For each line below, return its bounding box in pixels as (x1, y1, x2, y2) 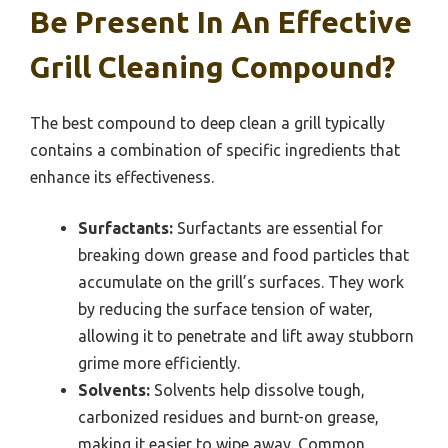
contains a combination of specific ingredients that (30, 141, 400, 160)
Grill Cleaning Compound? (30, 50, 395, 85)
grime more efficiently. (78, 354, 240, 373)
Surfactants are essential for (173, 219, 383, 238)
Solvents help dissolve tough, (150, 381, 365, 400)
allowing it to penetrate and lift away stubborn (78, 327, 414, 346)
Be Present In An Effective (30, 5, 412, 40)
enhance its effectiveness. (30, 168, 214, 187)
